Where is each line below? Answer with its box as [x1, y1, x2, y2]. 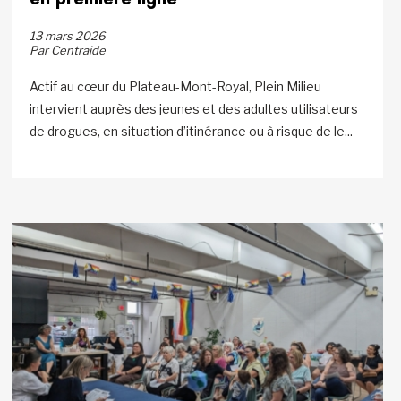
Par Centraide [30, 42, 107, 57]
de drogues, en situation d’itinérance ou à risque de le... [30, 123, 354, 139]
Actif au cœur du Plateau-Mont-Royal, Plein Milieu [30, 78, 322, 94]
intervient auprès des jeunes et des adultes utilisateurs [30, 100, 359, 116]
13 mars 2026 [30, 28, 107, 43]
